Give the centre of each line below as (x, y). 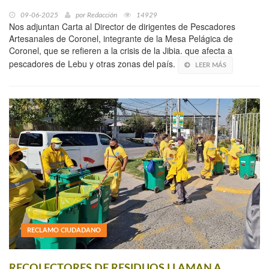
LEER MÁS (211, 65)
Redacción (102, 15)
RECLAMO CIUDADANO (64, 231)
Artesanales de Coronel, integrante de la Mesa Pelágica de (121, 39)
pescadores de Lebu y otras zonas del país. (93, 64)
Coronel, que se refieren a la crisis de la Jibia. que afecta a (121, 51)
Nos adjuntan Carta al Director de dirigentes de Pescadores (122, 27)
